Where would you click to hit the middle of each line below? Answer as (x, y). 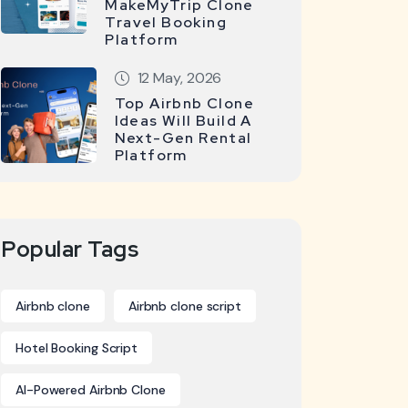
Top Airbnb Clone (184, 103)
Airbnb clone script (184, 306)
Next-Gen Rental (183, 138)
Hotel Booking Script (76, 348)
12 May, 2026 (179, 78)
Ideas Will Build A (183, 121)
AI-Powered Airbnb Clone (91, 390)
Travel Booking (166, 22)
